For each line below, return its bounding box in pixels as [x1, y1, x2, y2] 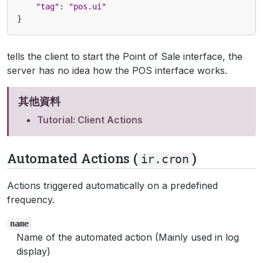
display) [16, 245, 50, 258]
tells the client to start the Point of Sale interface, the [7, 50, 242, 62]
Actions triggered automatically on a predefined [7, 180, 218, 192]
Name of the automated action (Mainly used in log [16, 231, 239, 244]
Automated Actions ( [7, 149, 138, 167]
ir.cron [140, 152, 189, 166]
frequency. [7, 194, 55, 206]
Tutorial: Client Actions [37, 113, 143, 126]
